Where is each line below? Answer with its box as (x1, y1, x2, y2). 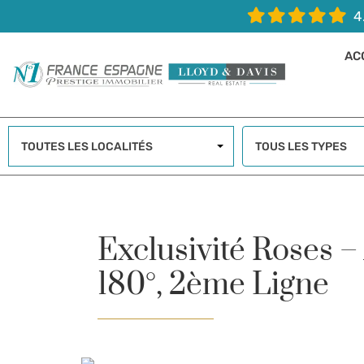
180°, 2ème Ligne (97, 266, 329, 305)
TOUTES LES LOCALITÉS (21, 140, 153, 154)
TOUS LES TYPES (254, 140, 347, 154)
